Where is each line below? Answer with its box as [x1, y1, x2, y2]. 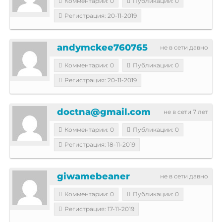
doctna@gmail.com [57, 106, 151, 117]
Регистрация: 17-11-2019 [64, 205, 134, 213]
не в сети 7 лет [164, 108, 208, 115]
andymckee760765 [57, 42, 148, 53]
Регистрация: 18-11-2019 [64, 140, 135, 148]
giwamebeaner [57, 170, 130, 182]
